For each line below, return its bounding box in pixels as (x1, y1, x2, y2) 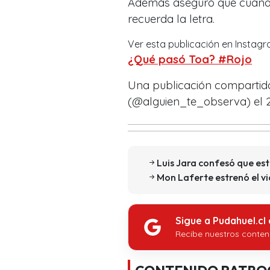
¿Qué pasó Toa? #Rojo (128, 52, 252, 67)
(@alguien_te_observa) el (128, 95, 266, 109)
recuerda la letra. (128, 12, 215, 27)
